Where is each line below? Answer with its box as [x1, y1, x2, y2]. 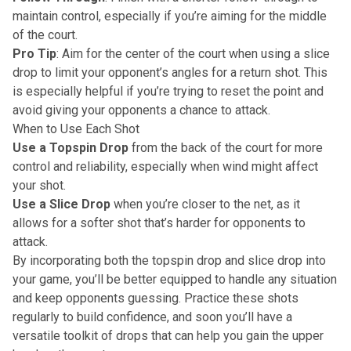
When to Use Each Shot [13, 121, 139, 136]
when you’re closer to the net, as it [110, 196, 300, 212]
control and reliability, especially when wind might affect [13, 158, 318, 174]
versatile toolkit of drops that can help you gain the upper [13, 327, 324, 343]
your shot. [13, 177, 66, 193]
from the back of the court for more [128, 139, 323, 155]
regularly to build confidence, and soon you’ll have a [13, 309, 292, 324]
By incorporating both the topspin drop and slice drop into [13, 252, 326, 268]
